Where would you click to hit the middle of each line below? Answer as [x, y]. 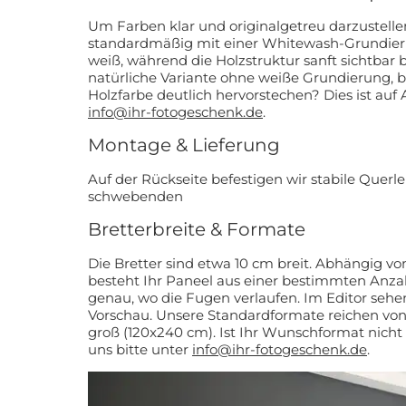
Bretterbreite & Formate [197, 230]
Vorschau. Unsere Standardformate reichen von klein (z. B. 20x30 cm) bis [122, 314]
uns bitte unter [140, 349]
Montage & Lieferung [184, 145]
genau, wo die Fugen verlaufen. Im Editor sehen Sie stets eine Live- [196, 297]
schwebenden [135, 196]
